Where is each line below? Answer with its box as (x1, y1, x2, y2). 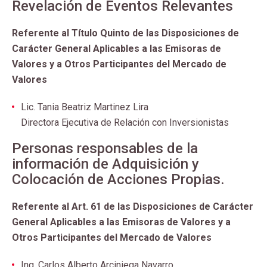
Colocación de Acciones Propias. (12, 171, 225, 188)
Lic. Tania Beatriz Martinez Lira (21, 101, 148, 113)
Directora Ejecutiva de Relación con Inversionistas (21, 117, 229, 128)
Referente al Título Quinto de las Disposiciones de (12, 27, 239, 39)
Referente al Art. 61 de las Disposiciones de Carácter (12, 201, 253, 212)
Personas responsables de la (12, 140, 198, 157)
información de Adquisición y (12, 156, 199, 172)
